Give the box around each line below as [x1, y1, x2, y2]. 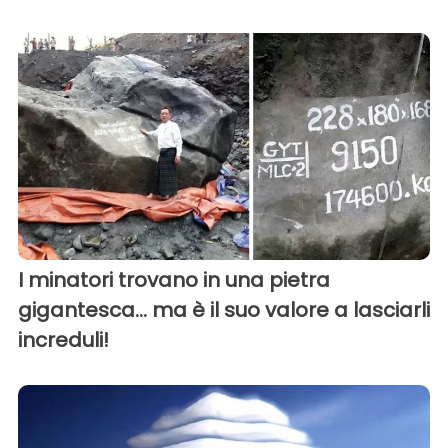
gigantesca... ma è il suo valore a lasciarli [18, 295, 430, 324]
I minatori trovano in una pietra [18, 265, 330, 294]
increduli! [18, 325, 109, 354]
